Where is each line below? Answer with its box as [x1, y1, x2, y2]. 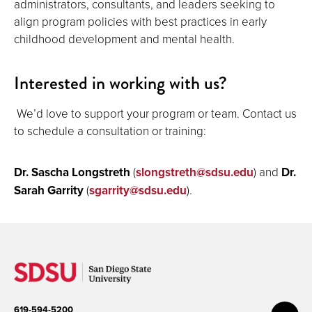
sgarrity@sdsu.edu [89, 182, 187, 199]
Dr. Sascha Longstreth [14, 164, 130, 181]
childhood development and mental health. [14, 31, 235, 47]
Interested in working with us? [14, 70, 227, 96]
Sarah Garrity [14, 182, 84, 199]
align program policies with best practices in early [14, 13, 267, 29]
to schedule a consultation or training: [14, 123, 206, 139]
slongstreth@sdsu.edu [136, 164, 253, 181]
